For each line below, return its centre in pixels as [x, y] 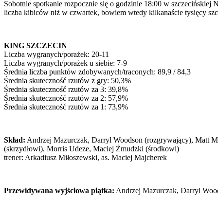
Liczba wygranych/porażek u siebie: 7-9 [65, 63]
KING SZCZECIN [36, 46]
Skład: [15, 140]
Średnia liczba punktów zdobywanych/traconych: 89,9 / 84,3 [97, 72]
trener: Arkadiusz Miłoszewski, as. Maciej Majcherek [85, 158]
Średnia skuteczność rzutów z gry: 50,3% [67, 81]
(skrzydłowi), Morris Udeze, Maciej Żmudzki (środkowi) [91, 149]
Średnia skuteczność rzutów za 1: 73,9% [66, 107]
